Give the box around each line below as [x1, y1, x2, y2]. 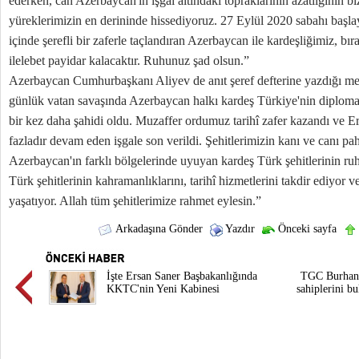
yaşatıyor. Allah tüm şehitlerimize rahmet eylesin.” [9, 194, 261, 208]
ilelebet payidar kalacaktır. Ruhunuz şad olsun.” [9, 54, 249, 67]
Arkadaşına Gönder [112, 223, 203, 235]
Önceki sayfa [274, 223, 337, 235]
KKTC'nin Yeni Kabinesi [107, 283, 220, 295]
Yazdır [222, 223, 255, 235]
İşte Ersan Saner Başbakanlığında [107, 270, 257, 282]
